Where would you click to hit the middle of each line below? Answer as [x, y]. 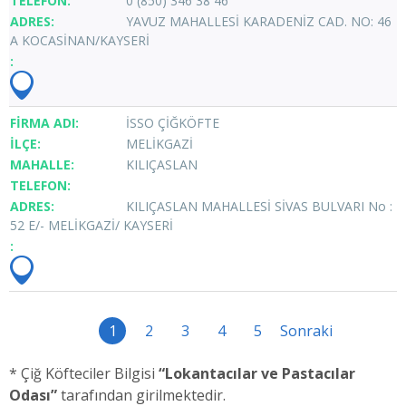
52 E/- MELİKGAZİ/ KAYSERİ [92, 225]
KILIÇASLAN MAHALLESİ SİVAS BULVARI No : [259, 206]
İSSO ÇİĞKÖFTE [173, 122]
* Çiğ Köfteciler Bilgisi [84, 373]
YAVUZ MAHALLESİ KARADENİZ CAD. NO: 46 [259, 21]
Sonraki [306, 330]
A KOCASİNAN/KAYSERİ [80, 40]
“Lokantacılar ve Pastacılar [257, 373]
